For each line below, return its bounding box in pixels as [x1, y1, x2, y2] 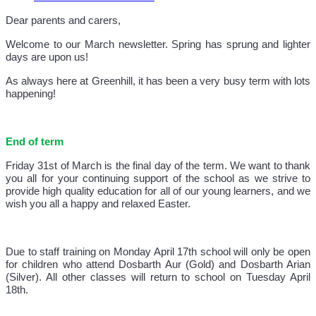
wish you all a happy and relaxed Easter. [6, 198, 190, 210]
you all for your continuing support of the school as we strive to [6, 173, 310, 185]
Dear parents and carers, [6, 15, 123, 27]
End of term [6, 136, 63, 148]
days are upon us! [6, 51, 88, 63]
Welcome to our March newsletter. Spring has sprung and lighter [6, 39, 310, 51]
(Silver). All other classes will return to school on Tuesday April [6, 272, 310, 284]
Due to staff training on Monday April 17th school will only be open [6, 246, 310, 258]
